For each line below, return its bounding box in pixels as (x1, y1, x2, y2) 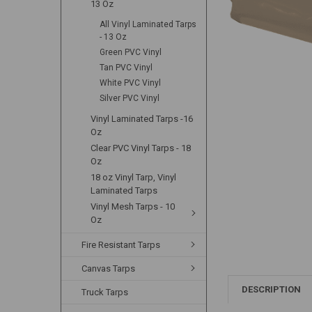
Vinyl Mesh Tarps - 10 (91, 201, 175, 212)
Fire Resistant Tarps (81, 239, 161, 250)
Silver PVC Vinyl (100, 93, 160, 103)
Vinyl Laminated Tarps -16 (91, 113, 194, 124)
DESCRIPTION (242, 283, 302, 295)
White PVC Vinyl (100, 77, 162, 88)
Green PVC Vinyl (100, 47, 162, 57)
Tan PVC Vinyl (100, 62, 153, 72)
